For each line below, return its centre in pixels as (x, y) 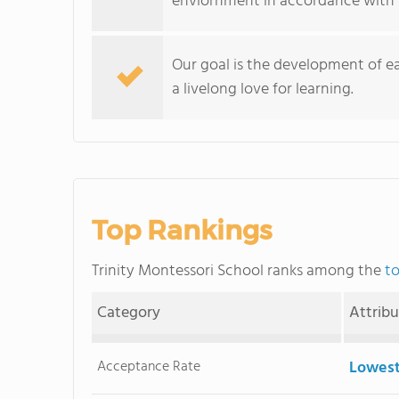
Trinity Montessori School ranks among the (238, 271)
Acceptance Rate (149, 367)
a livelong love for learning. (263, 90)
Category (129, 313)
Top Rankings (182, 230)
